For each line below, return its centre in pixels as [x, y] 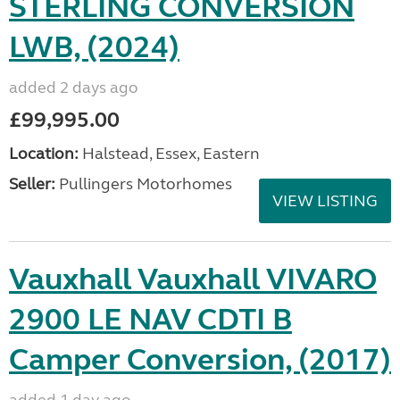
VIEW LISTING [325, 201]
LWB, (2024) [94, 47]
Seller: [32, 184]
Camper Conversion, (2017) [200, 360]
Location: [44, 154]
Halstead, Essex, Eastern [169, 154]
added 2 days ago [74, 87]
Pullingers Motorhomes [144, 184]
